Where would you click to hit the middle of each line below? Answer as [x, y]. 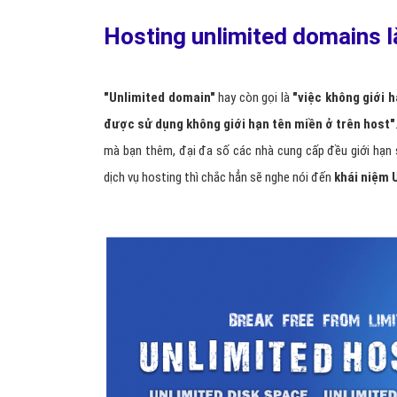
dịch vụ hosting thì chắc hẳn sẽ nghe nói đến [219, 177]
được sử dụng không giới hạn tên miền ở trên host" [249, 124]
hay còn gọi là [256, 97]
